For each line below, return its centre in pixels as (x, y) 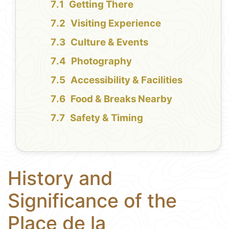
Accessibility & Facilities (127, 80)
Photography (102, 61)
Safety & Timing (107, 118)
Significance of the (92, 201)
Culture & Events (110, 42)
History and (60, 178)
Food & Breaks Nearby (122, 99)
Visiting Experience (116, 24)
